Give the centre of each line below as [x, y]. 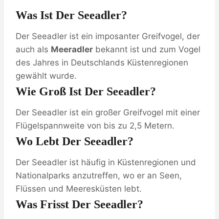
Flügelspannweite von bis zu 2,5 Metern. [95, 126]
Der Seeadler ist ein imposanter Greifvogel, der [108, 36]
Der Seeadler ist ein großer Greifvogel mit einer [108, 113]
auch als [33, 50]
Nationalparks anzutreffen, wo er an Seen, [99, 176]
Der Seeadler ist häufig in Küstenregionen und [106, 163]
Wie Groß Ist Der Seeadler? [86, 92]
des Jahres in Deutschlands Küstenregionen [102, 63]
